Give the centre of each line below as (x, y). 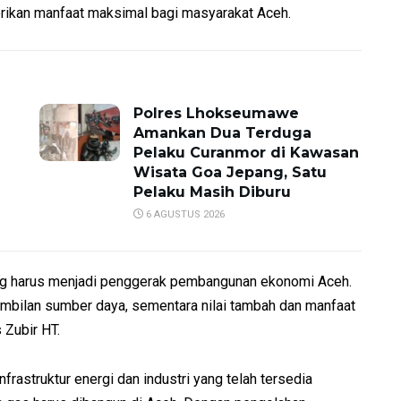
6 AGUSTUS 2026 (184, 214)
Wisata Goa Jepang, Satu (230, 172)
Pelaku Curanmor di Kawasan (246, 153)
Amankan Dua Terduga (222, 133)
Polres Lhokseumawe (216, 113)
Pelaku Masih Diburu (212, 192)
